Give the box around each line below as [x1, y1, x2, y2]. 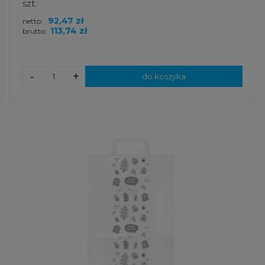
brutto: [22, 27, 47, 36]
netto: [22, 17, 44, 26]
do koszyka [142, 72, 186, 82]
